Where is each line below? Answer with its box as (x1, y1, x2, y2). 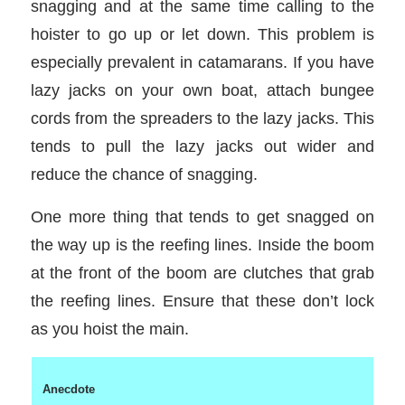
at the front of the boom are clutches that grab (30, 262, 375, 282)
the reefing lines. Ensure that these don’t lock (30, 290, 375, 310)
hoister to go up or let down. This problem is (30, 24, 375, 44)
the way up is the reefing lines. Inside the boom (30, 234, 375, 254)
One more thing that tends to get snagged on (30, 206, 375, 226)
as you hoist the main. (30, 318, 189, 338)
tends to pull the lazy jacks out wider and (30, 137, 375, 156)
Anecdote (42, 382, 95, 397)
